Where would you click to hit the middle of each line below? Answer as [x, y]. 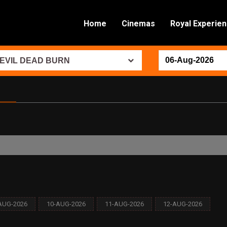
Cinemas [138, 24]
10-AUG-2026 [66, 204]
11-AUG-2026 [124, 204]
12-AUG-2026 [183, 204]
